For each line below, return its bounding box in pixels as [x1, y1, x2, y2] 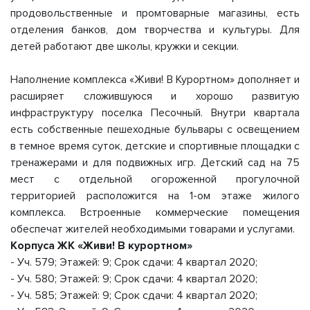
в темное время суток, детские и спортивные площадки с [10, 139, 300, 154]
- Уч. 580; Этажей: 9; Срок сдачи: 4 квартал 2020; [10, 272, 257, 286]
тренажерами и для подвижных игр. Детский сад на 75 [10, 156, 300, 170]
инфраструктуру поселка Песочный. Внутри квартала [10, 106, 300, 120]
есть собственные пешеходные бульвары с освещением [10, 122, 300, 137]
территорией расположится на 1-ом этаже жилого [10, 189, 300, 203]
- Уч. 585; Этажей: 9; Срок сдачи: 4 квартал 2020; [10, 289, 257, 303]
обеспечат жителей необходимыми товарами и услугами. [10, 222, 295, 237]
